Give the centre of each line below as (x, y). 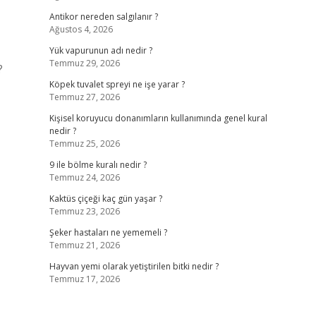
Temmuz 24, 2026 (84, 177)
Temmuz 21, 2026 (84, 245)
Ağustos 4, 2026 (81, 29)
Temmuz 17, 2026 (84, 279)
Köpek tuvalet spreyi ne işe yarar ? (117, 84)
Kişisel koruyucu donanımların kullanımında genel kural (158, 118)
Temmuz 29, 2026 (84, 63)
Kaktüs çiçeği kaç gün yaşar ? (105, 199)
